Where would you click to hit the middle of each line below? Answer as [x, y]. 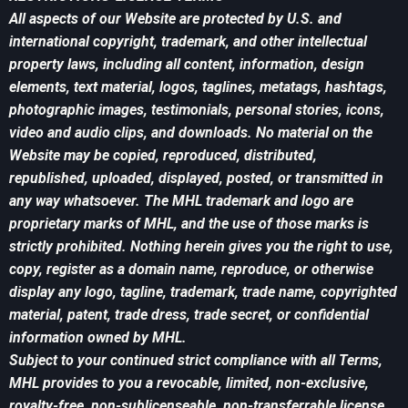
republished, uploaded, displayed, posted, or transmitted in [196, 178]
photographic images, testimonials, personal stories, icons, [197, 110]
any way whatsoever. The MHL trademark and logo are [181, 201]
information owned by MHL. [98, 338]
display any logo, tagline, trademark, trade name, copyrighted [203, 292]
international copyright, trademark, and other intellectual [188, 42]
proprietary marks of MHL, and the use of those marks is [189, 224]
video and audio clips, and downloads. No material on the [191, 133]
